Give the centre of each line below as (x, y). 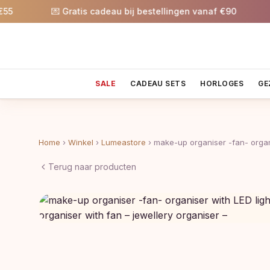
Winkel (81, 142)
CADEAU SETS (158, 83)
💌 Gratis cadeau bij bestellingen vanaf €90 (124, 11)
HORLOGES (222, 83)
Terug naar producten (92, 167)
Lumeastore (124, 142)
